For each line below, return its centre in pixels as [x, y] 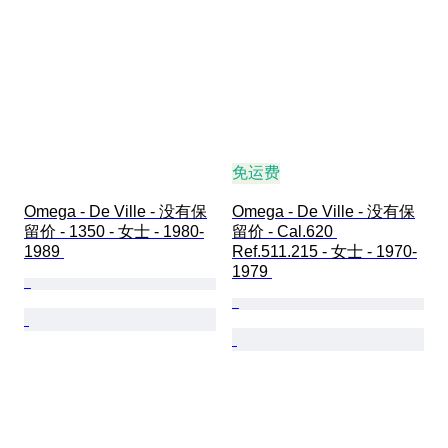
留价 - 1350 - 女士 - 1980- [114, 232]
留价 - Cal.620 [284, 232]
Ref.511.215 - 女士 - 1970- [324, 252]
